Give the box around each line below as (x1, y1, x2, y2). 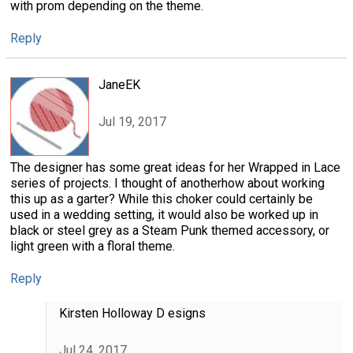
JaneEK (98, 77, 140, 93)
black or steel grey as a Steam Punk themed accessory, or (10, 223, 329, 239)
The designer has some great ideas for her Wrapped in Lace (10, 160, 340, 176)
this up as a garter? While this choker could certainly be (10, 191, 313, 207)
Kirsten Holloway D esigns (58, 306, 206, 321)
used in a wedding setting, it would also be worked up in (10, 207, 318, 223)
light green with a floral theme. (10, 239, 175, 255)
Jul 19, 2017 (98, 113, 166, 129)
